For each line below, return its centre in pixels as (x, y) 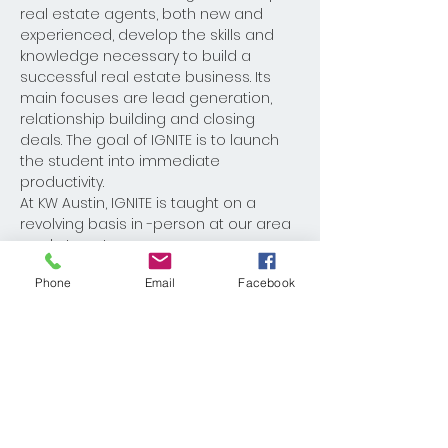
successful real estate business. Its (147, 77)
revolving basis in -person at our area (157, 224)
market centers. (78, 245)
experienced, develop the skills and (149, 35)
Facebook (266, 282)
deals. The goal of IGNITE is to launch (151, 140)
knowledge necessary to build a (137, 56)
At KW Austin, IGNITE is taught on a (140, 203)
